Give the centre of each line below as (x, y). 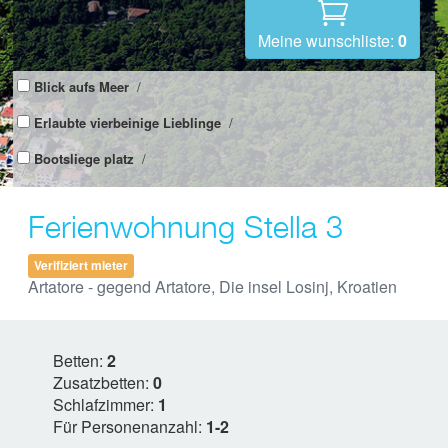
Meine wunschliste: (328, 40)
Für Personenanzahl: (129, 426)
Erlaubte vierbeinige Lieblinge (127, 122)
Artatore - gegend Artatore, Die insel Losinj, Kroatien (212, 286)
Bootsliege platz (84, 158)
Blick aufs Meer (81, 86)
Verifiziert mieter (81, 265)
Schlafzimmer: (105, 404)
